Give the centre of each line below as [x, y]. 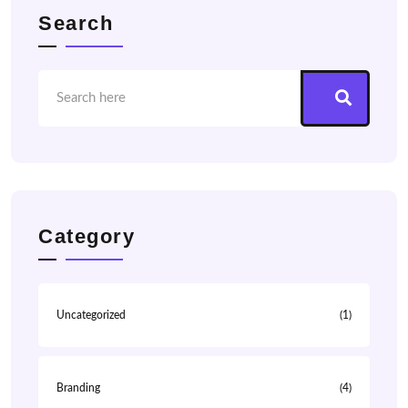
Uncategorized [91, 316]
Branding [78, 388]
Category [87, 237]
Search [76, 24]
